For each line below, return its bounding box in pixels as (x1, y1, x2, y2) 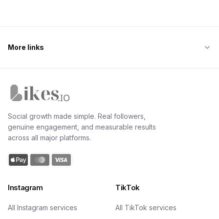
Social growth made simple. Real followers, (8, 112, 146, 120)
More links (8, 43, 44, 51)
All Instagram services (8, 203, 77, 212)
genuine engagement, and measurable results (8, 123, 156, 131)
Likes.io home (71, 85, 122, 95)
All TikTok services (115, 203, 176, 212)
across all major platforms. (8, 133, 91, 142)
